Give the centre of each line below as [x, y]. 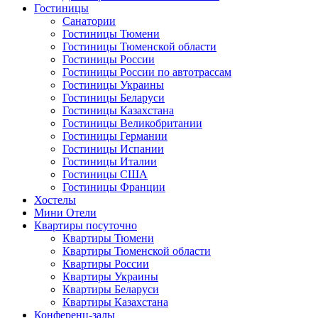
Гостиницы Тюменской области [139, 46]
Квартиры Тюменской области [137, 251]
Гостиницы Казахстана [118, 110]
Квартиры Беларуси [111, 289]
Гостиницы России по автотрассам [147, 72]
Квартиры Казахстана [115, 302]
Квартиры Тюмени [108, 238]
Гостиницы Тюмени [111, 34]
